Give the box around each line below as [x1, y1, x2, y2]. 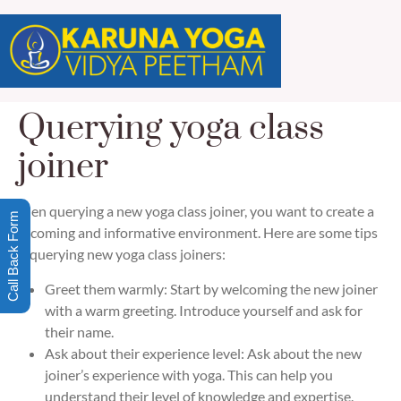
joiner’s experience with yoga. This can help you [45, 365, 333, 383]
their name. [45, 322, 114, 340]
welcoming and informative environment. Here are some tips [9, 224, 378, 242]
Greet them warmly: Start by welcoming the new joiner [45, 279, 378, 297]
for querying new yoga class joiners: [9, 245, 226, 263]
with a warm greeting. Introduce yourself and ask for [45, 301, 363, 319]
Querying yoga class [18, 107, 324, 151]
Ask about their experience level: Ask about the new [45, 344, 362, 362]
